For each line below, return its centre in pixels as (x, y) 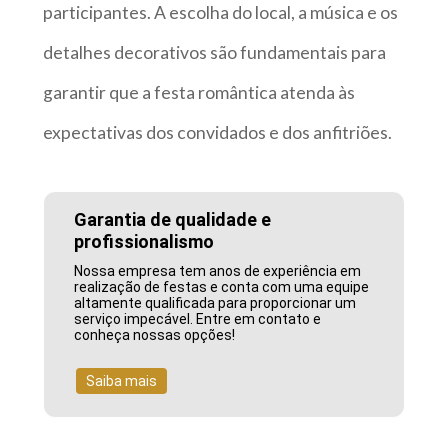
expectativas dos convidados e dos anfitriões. (217, 133)
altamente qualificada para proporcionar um (215, 303)
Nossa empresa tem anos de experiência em (218, 271)
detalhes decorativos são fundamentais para (214, 53)
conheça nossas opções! (155, 335)
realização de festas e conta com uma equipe (222, 287)
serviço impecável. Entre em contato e (198, 319)
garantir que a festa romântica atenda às (198, 93)
